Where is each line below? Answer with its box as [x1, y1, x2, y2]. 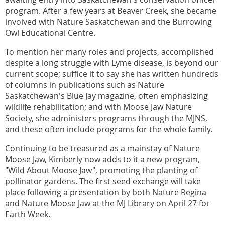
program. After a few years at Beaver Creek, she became [5, 5, 216, 16]
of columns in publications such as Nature [5, 79, 164, 90]
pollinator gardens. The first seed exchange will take [5, 175, 201, 187]
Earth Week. [5, 208, 52, 220]
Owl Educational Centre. [5, 27, 97, 38]
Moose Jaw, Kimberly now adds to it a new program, [5, 153, 200, 165]
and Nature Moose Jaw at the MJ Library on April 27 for [5, 197, 210, 209]
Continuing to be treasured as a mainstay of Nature [5, 142, 200, 154]
